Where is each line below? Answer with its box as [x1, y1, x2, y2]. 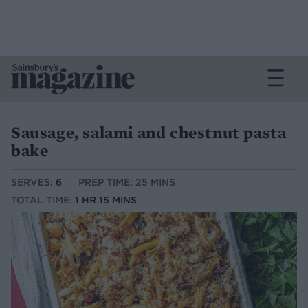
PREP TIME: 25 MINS [78, 176, 175, 189]
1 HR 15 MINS [75, 194, 137, 207]
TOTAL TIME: [11, 194, 75, 207]
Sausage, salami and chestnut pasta [11, 122, 287, 143]
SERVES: [11, 176, 56, 189]
